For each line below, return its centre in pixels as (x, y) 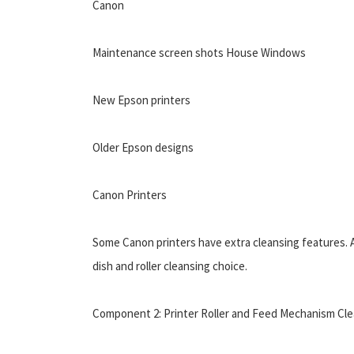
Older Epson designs (143, 147)
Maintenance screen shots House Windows (199, 52)
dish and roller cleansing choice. (170, 265)
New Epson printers (141, 100)
